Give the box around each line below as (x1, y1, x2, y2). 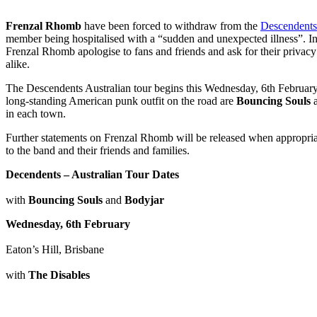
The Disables (28, 268, 90, 281)
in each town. (6, 107, 66, 120)
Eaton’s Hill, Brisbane (6, 243, 104, 255)
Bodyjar (125, 193, 164, 206)
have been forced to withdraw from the (81, 19, 260, 32)
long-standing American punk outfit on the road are (6, 94, 236, 107)
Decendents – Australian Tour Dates (6, 168, 179, 180)
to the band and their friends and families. (6, 144, 190, 156)
